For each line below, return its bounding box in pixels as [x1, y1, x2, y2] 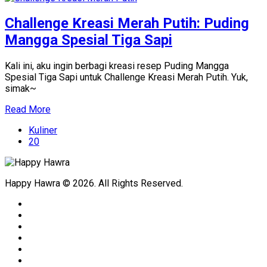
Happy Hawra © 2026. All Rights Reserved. [5, 178, 183, 190]
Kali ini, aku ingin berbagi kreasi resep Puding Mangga [5, 60, 229, 72]
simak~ [5, 83, 36, 95]
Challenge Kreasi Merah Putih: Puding [5, 15, 249, 32]
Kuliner [29, 125, 57, 136]
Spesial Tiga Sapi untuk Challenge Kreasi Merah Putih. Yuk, [5, 72, 248, 83]
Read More [5, 104, 51, 116]
